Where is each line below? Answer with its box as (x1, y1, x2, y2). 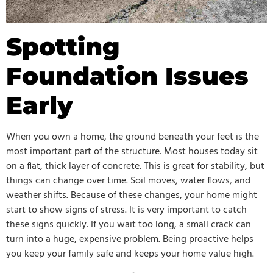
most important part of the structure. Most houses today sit (6, 144, 258, 160)
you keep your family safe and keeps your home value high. (6, 246, 254, 263)
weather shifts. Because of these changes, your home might (6, 188, 257, 204)
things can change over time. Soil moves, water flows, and (6, 173, 250, 190)
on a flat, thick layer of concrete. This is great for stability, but (6, 158, 264, 175)
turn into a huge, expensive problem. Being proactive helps (6, 232, 253, 248)
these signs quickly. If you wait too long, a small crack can (6, 217, 251, 233)
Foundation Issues (6, 61, 249, 91)
